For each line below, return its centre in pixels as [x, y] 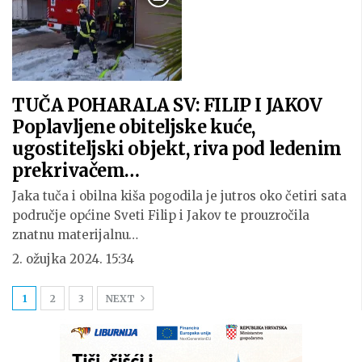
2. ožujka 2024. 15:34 [73, 259]
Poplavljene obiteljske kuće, [134, 126]
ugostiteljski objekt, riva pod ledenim [177, 148]
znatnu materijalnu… [75, 234]
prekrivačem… [76, 170]
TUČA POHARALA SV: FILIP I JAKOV [167, 105]
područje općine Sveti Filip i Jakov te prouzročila [161, 215]
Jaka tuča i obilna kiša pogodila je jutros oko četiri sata [179, 196]
